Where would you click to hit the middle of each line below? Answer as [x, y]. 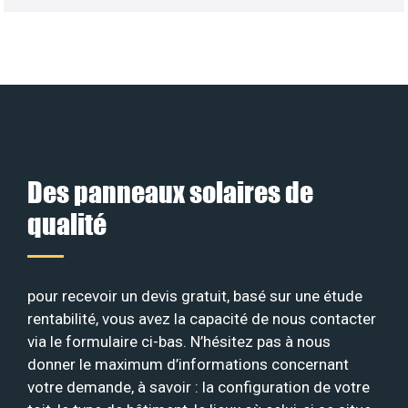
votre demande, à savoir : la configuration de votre [199, 387]
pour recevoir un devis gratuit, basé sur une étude [195, 296]
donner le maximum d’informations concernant [188, 364]
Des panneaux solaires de [170, 191]
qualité [67, 223]
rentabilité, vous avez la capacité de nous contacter [202, 318]
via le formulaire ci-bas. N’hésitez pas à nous [179, 341]
